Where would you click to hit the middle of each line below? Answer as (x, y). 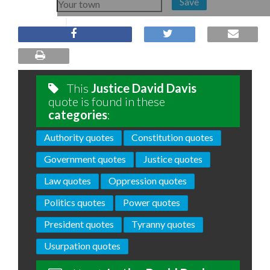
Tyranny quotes (163, 224)
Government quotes (85, 159)
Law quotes (67, 181)
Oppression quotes (148, 181)
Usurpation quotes (82, 246)
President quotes (79, 224)
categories (78, 115)
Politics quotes (75, 202)
